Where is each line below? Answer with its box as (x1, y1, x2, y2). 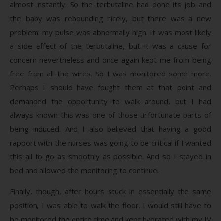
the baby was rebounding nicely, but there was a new (10, 13, 211, 23)
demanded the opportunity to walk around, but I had (10, 96, 211, 106)
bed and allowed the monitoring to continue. (10, 165, 159, 175)
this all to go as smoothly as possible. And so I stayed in (10, 151, 211, 161)
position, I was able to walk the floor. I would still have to (10, 200, 211, 210)
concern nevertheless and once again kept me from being (10, 54, 211, 65)
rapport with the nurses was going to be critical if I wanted (10, 137, 211, 147)
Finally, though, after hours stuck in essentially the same (10, 186, 211, 196)
